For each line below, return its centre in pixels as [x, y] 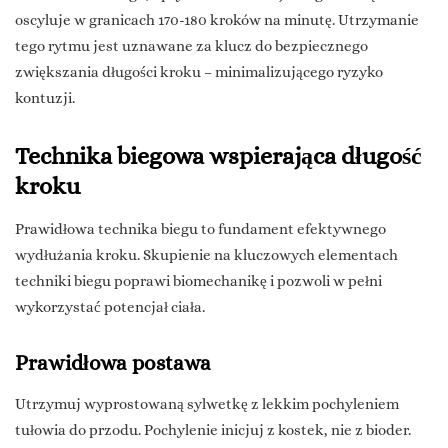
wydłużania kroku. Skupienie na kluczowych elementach [206, 255]
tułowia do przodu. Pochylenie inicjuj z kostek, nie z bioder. [213, 430]
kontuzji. [45, 98]
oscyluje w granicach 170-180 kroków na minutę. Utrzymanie [217, 20]
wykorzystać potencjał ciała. [110, 307]
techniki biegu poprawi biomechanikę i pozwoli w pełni [198, 281]
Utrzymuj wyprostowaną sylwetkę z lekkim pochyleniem [207, 404]
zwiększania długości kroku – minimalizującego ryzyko [199, 72]
